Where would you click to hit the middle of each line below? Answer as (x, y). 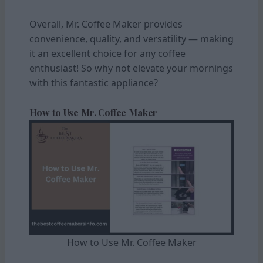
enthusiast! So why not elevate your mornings (131, 68)
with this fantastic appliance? (93, 82)
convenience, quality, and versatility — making (131, 38)
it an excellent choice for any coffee (107, 53)
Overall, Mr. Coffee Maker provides (106, 24)
